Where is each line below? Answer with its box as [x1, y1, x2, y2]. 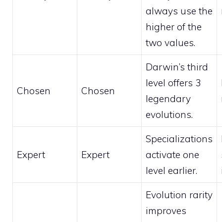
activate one [146, 149, 199, 161]
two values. [146, 37, 195, 49]
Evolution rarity [146, 189, 213, 201]
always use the [146, 5, 213, 17]
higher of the [146, 21, 202, 33]
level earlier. [146, 165, 197, 177]
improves [146, 205, 186, 217]
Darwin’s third [146, 61, 208, 73]
